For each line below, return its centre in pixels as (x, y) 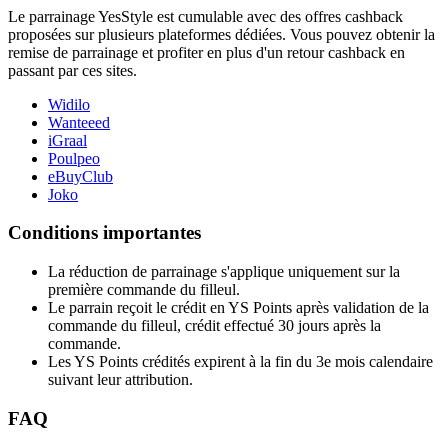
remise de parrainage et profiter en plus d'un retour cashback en (206, 52)
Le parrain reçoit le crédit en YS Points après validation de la (238, 307)
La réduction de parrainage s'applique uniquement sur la (224, 271)
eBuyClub (80, 176)
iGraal (67, 140)
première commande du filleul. (144, 289)
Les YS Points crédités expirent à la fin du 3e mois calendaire (240, 361)
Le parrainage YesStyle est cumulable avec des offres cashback (205, 16)
